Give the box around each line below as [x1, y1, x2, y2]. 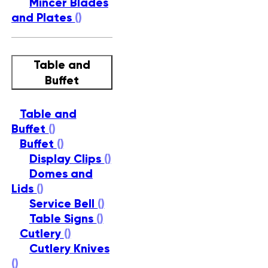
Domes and [29, 166, 93, 181]
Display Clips [29, 151, 104, 166]
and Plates [11, 10, 75, 25]
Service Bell [29, 196, 98, 211]
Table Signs [29, 211, 96, 226]
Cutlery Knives [29, 240, 109, 255]
